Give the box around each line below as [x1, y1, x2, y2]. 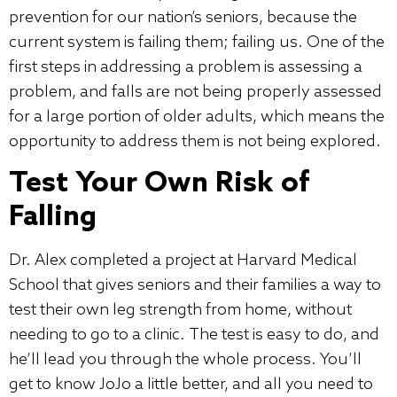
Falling [9, 200, 97, 235]
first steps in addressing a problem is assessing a [9, 58, 362, 78]
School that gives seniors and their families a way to [9, 276, 381, 296]
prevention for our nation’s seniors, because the [9, 8, 357, 28]
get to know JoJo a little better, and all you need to [9, 375, 373, 395]
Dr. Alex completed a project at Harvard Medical [9, 251, 357, 271]
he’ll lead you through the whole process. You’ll [9, 350, 362, 370]
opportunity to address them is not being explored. [9, 132, 385, 152]
